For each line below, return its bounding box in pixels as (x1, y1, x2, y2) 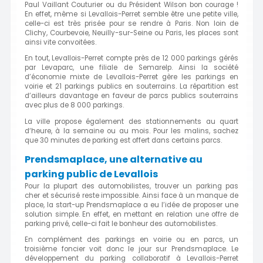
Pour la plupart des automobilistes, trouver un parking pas (25, 181, 238, 191)
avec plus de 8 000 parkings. (25, 100, 124, 110)
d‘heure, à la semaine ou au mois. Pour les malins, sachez (25, 126, 238, 136)
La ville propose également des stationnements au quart (25, 116, 238, 126)
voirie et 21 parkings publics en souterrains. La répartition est (25, 82, 238, 92)
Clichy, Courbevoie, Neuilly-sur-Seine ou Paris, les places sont (25, 28, 238, 38)
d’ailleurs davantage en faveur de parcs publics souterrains (25, 91, 238, 101)
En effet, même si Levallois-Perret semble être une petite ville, (25, 9, 238, 19)
